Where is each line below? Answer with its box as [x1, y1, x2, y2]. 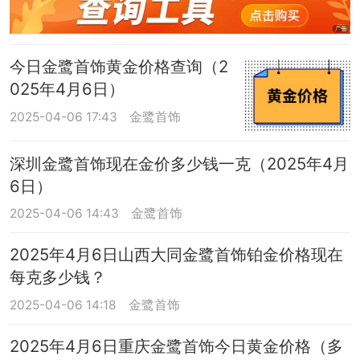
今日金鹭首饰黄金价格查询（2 [9, 56, 228, 77]
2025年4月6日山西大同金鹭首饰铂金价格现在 [9, 244, 343, 265]
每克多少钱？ [9, 267, 106, 288]
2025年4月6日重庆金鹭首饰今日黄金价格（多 [9, 336, 343, 357]
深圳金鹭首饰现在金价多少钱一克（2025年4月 [9, 153, 349, 174]
